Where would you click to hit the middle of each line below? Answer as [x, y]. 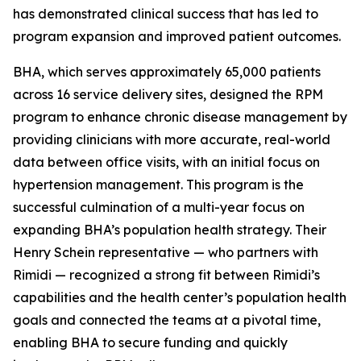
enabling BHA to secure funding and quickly [150, 342]
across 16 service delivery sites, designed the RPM [168, 94]
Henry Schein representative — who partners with [166, 252]
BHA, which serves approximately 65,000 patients [167, 72]
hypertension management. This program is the [158, 185]
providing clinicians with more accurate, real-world [172, 139]
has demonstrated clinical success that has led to [166, 14]
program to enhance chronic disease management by [180, 117]
